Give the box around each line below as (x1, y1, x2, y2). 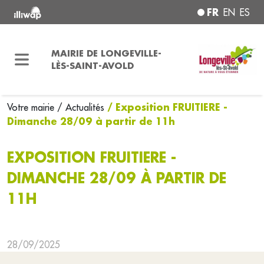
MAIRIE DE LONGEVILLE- (51, 47, 161, 59)
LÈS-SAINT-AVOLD (51, 60, 134, 71)
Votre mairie (7, 101, 57, 113)
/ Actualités (57, 101, 104, 113)
